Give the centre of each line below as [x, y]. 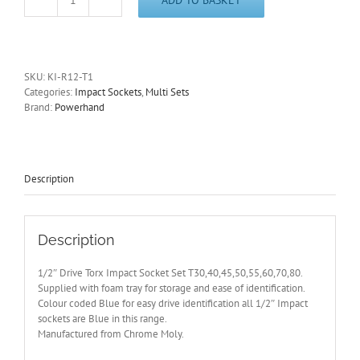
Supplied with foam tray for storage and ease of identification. [171, 288]
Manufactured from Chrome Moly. [110, 333]
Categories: [49, 92]
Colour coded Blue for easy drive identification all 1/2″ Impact [172, 303]
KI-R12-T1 [70, 77]
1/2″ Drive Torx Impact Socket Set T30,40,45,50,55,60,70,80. [170, 272]
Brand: [39, 108]
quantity [90, 190]
